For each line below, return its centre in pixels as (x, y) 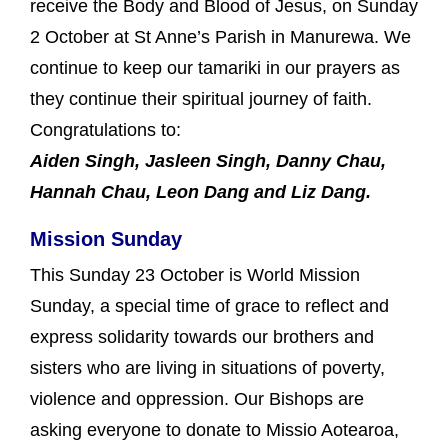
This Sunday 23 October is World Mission (195, 274)
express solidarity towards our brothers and (202, 336)
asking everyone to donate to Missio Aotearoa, (214, 429)
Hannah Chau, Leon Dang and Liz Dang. (200, 191)
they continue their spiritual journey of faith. (201, 98)
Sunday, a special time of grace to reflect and (209, 305)
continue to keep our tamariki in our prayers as (215, 67)
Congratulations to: (105, 129)
